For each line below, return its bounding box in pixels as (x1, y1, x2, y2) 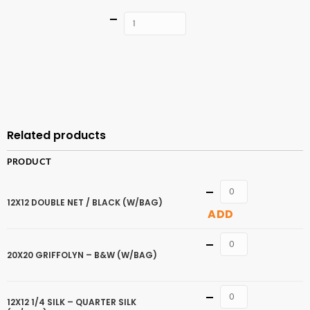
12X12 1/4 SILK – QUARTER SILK (7, 295, 136, 308)
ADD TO (137, 41, 173, 53)
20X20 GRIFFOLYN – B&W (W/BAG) (7, 248, 157, 261)
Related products (7, 127, 106, 143)
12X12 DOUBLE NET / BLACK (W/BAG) (7, 196, 163, 208)
